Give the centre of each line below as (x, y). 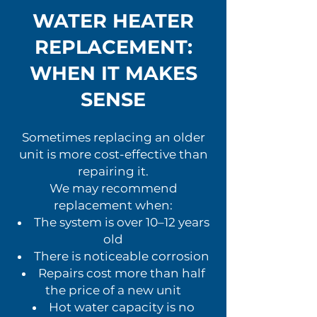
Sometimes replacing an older (113, 137)
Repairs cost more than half (121, 273)
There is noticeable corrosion (121, 256)
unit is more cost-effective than (113, 154)
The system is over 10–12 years (121, 222)
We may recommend (113, 188)
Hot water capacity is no (121, 307)
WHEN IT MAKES (113, 73)
